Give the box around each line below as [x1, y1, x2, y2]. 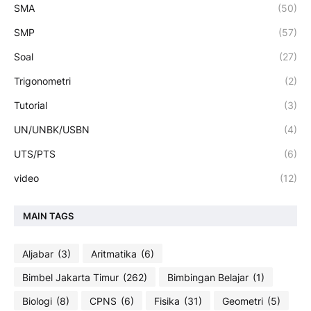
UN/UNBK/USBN [14, 124, 90, 135]
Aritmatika [91, 247, 137, 260]
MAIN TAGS [23, 210, 74, 221]
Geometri [222, 294, 263, 307]
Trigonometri [14, 75, 71, 87]
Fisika [154, 294, 180, 307]
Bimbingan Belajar [167, 271, 249, 283]
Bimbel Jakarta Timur [22, 271, 119, 283]
